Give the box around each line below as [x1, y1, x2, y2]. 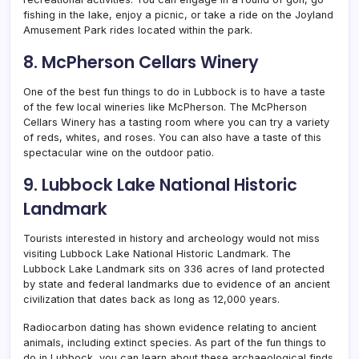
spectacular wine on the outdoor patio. [23, 146, 214, 159]
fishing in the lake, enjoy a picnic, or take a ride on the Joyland [23, 8, 333, 21]
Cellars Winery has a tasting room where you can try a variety [23, 115, 329, 128]
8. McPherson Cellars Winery [23, 50, 259, 74]
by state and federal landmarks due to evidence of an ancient [23, 277, 330, 290]
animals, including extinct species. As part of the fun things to [23, 336, 326, 349]
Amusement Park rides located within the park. [23, 23, 252, 36]
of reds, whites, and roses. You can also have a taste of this [23, 131, 321, 143]
